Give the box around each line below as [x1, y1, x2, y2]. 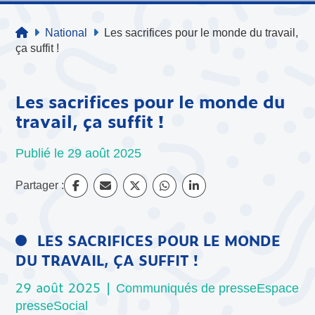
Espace [257, 281, 300, 295]
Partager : [15, 179, 65, 191]
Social [53, 298, 89, 313]
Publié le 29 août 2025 [15, 146, 142, 160]
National [45, 27, 88, 39]
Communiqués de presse [116, 281, 257, 295]
